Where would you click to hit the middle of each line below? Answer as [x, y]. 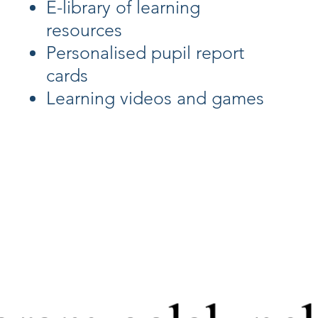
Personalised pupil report [145, 53]
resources [84, 30]
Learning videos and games [155, 98]
